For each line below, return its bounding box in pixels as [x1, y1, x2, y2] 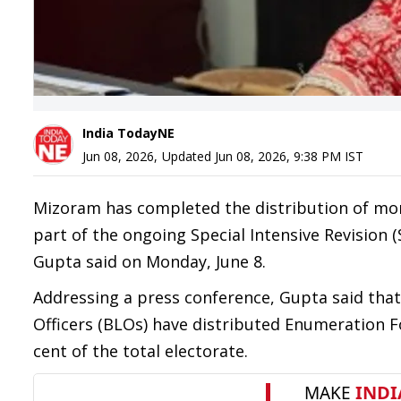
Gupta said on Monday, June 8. [33, 251, 266, 272]
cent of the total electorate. [33, 340, 248, 362]
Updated [162, 148, 215, 165]
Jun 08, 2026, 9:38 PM [215, 148, 341, 165]
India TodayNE [82, 124, 175, 141]
